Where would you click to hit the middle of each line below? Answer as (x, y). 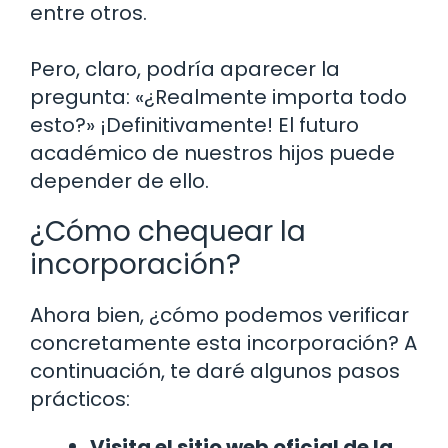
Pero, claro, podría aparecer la (185, 68)
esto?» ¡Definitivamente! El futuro (194, 124)
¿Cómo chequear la (168, 231)
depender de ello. (119, 180)
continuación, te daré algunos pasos (215, 370)
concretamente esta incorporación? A (223, 342)
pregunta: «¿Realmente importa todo (218, 96)
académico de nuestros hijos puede (212, 152)
